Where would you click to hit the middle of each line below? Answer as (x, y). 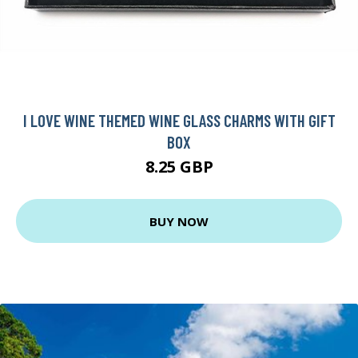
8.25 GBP (179, 167)
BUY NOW (179, 221)
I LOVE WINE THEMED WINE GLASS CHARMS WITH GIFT (179, 121)
